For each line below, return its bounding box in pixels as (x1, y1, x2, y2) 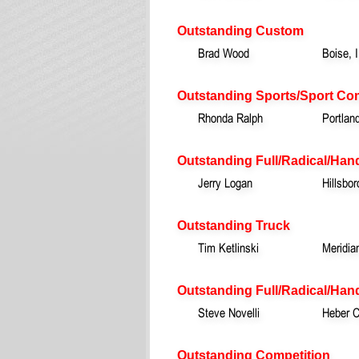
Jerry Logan (198, 175, 252, 190)
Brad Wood (198, 45, 249, 60)
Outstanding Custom (177, 23, 304, 38)
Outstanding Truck (177, 218, 290, 232)
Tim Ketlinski (198, 240, 259, 255)
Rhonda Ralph (198, 110, 263, 125)
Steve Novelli (198, 305, 260, 320)
